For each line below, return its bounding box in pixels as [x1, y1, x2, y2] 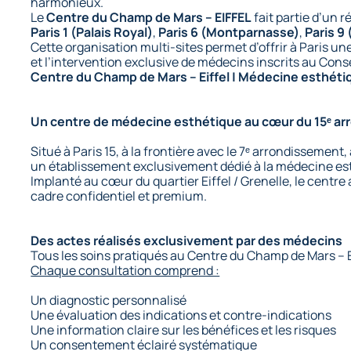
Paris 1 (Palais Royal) [31, 23, 154, 41]
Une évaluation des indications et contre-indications [31, 306, 332, 324]
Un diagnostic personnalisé [31, 291, 187, 309]
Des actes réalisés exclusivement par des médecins [31, 231, 343, 249]
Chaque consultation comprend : [31, 261, 220, 279]
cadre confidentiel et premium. [31, 186, 208, 204]
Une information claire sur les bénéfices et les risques [31, 320, 337, 338]
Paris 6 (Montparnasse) [158, 23, 300, 41]
